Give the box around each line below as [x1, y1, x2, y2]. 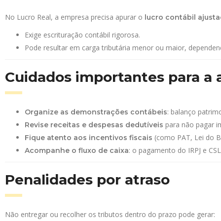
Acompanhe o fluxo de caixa [25, 146, 129, 155]
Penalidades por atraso [5, 171, 170, 188]
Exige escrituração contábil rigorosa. [25, 30, 140, 39]
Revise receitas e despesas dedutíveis [25, 120, 163, 129]
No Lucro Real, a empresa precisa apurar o [5, 12, 145, 22]
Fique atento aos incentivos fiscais [25, 133, 152, 142]
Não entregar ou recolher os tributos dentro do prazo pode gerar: [5, 210, 215, 219]
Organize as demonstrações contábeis [25, 108, 167, 116]
